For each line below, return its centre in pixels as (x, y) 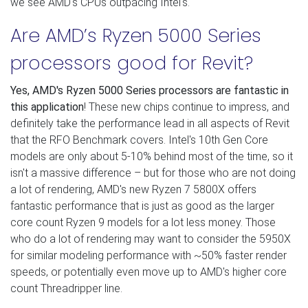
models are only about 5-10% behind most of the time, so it (152, 156)
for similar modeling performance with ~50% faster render (148, 255)
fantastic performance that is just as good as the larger (142, 206)
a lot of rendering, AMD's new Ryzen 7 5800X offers (133, 189)
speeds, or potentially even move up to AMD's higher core (148, 272)
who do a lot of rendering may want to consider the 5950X (151, 239)
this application (47, 107)
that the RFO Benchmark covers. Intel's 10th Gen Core (139, 140)
